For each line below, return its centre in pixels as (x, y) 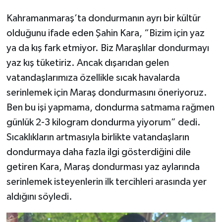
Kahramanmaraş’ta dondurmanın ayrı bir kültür (103, 18)
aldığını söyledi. (39, 196)
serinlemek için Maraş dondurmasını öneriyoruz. (107, 92)
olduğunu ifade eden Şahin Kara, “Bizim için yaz (105, 33)
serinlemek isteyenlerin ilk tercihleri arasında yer (106, 182)
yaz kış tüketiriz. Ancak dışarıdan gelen (87, 63)
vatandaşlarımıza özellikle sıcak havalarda (93, 78)
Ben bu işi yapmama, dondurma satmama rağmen (110, 107)
